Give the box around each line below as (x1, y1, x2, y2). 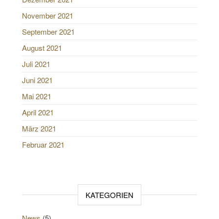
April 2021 (22, 107, 54, 117)
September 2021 (22, 26, 75, 37)
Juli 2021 (22, 59, 50, 69)
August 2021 (22, 43, 62, 53)
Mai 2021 (22, 91, 51, 101)
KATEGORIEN (86, 190, 133, 200)
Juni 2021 (22, 75, 53, 85)
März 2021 (22, 123, 56, 133)
